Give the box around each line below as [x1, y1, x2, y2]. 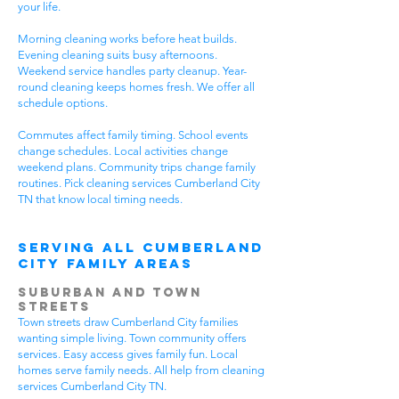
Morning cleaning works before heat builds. [18, 32, 237, 45]
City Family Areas [18, 255, 193, 272]
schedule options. [18, 96, 108, 110]
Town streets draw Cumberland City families [18, 315, 239, 329]
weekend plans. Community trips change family [18, 160, 256, 174]
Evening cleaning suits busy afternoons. [18, 48, 217, 61]
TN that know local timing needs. [18, 192, 183, 206]
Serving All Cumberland [18, 239, 264, 256]
